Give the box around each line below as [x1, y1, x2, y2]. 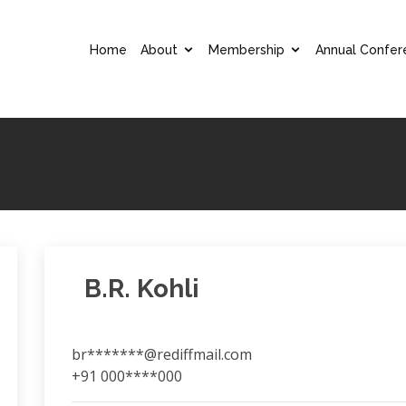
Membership [208, 42, 285, 57]
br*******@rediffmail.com [71, 344, 252, 364]
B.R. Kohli [71, 274, 199, 304]
